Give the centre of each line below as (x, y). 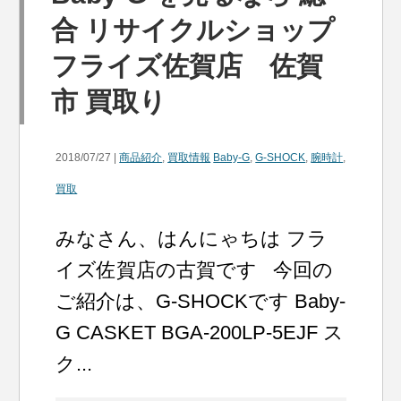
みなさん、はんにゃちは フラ (192, 239)
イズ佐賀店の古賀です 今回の (195, 270)
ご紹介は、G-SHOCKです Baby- (201, 301)
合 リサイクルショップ (193, 30)
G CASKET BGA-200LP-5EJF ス (200, 333)
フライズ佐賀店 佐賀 (188, 66)
